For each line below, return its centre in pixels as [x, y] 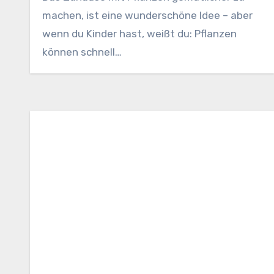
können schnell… [82, 52]
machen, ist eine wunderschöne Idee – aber [147, 15]
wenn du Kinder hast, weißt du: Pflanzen [139, 33]
